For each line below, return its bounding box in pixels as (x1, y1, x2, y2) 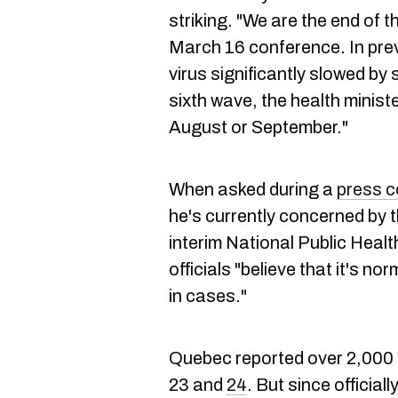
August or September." (169, 117, 348, 137)
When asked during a (169, 179, 337, 199)
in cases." (169, 286, 247, 306)
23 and (169, 375, 227, 394)
